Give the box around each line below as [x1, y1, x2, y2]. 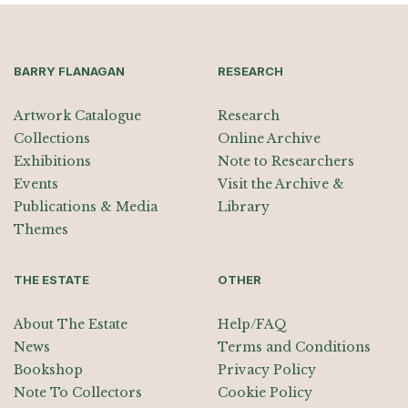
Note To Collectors [14, 384, 142, 402]
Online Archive [218, 130, 321, 148]
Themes [14, 221, 68, 239]
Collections [14, 130, 90, 148]
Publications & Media [14, 199, 158, 216]
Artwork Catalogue [14, 107, 141, 125]
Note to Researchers [218, 153, 354, 170]
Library [218, 199, 270, 216]
